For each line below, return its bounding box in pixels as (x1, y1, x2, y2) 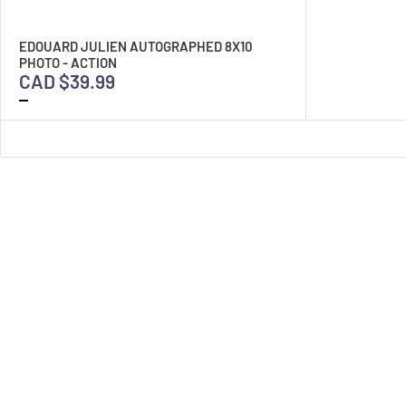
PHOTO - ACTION (19, 54, 117, 71)
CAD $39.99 (19, 70, 115, 92)
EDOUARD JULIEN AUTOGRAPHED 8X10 (19, 38, 253, 54)
